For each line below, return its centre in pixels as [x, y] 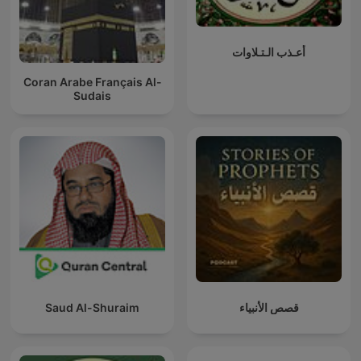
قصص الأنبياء [269, 308]
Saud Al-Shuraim [92, 308]
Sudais [92, 95]
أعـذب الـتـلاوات [269, 52]
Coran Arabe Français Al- [92, 81]
